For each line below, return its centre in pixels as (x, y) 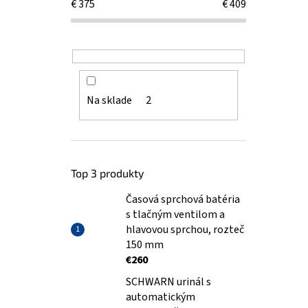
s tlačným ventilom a (175, 215)
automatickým (161, 297)
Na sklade (109, 101)
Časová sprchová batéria (183, 200)
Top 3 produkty (107, 173)
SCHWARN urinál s (168, 282)
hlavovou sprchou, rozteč (185, 230)
